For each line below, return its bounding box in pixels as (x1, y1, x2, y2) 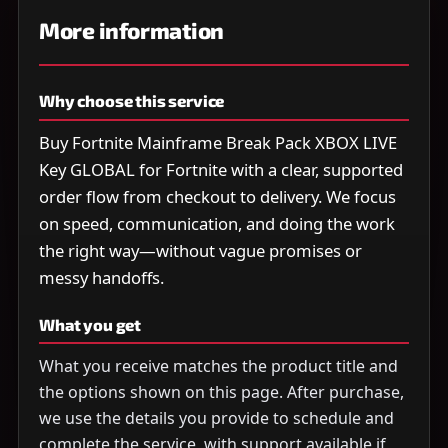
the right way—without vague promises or (39, 239, 362, 263)
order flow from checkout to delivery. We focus (39, 185, 396, 209)
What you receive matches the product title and (39, 355, 398, 378)
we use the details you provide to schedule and (39, 407, 394, 430)
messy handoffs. (39, 266, 164, 290)
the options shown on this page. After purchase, (39, 381, 404, 404)
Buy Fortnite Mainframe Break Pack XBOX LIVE (39, 131, 397, 155)
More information (39, 16, 224, 44)
